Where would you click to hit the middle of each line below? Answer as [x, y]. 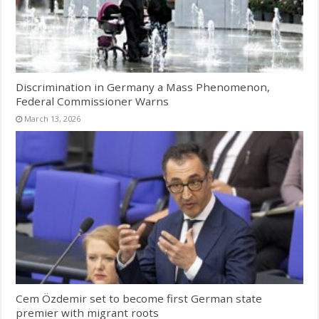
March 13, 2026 [53, 118]
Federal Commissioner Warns [93, 101]
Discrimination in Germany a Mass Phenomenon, [143, 87]
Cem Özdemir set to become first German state [139, 298]
